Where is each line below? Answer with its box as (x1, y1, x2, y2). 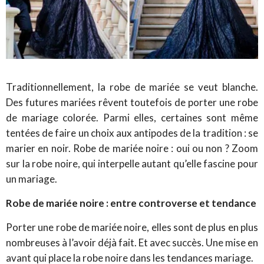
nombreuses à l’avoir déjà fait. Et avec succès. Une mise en (6, 236, 258, 249)
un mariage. (6, 172, 57, 185)
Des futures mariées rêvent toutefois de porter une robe (6, 95, 258, 108)
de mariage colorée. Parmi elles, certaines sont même (6, 111, 258, 124)
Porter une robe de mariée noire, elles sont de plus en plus (6, 220, 258, 233)
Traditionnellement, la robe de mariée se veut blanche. (6, 80, 258, 93)
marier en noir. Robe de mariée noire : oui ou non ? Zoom (6, 141, 258, 154)
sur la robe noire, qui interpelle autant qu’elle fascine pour (6, 157, 258, 170)
